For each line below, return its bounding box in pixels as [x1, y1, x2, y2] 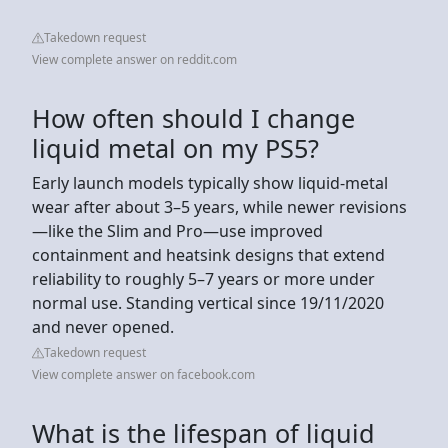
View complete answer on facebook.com [32, 365, 255, 383]
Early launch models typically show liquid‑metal [32, 171, 388, 194]
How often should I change [32, 100, 355, 135]
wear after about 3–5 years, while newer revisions [32, 195, 407, 218]
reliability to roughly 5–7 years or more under [32, 267, 375, 290]
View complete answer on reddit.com [32, 50, 237, 68]
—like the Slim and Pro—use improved [32, 219, 323, 242]
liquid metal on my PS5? [32, 130, 319, 165]
